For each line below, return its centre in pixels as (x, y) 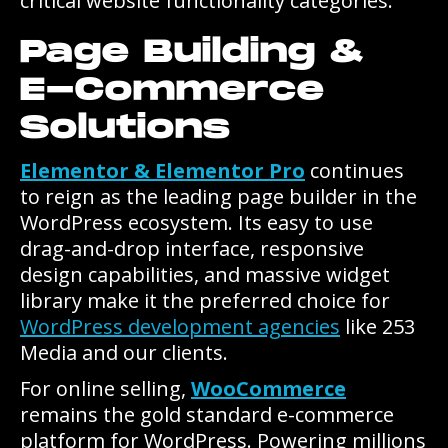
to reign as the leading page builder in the (218, 196)
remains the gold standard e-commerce (207, 414)
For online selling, (105, 388)
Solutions (125, 128)
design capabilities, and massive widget (205, 274)
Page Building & (192, 52)
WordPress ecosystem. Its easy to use (196, 222)
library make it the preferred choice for (205, 300)
